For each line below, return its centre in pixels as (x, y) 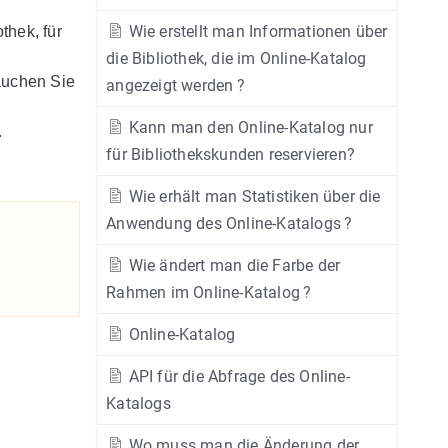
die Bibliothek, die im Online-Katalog (236, 58)
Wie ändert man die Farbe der (232, 265)
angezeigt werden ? (175, 85)
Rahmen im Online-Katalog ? (209, 292)
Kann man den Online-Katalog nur (248, 127)
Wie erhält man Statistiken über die (252, 196)
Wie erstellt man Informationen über (256, 31)
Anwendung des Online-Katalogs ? (229, 223)
